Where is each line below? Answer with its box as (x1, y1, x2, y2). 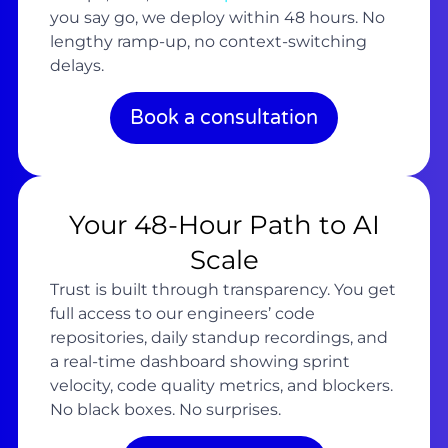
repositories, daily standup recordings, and (49, 328, 388, 348)
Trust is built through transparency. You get (49, 280, 396, 300)
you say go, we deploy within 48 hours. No (49, 7, 385, 27)
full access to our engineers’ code (49, 304, 315, 324)
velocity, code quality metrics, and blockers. (49, 376, 393, 396)
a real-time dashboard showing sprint (49, 352, 350, 372)
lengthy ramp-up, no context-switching (49, 31, 367, 51)
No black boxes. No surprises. (49, 400, 281, 420)
